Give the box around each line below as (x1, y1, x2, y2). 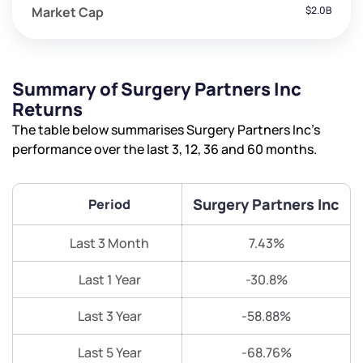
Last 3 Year (77, 307, 142, 326)
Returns (12, 97, 83, 122)
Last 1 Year (78, 271, 141, 289)
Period (88, 195, 130, 214)
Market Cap (32, 3, 104, 22)
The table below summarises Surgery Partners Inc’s (12, 121, 320, 139)
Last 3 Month (70, 234, 149, 253)
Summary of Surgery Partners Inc (12, 77, 301, 102)
